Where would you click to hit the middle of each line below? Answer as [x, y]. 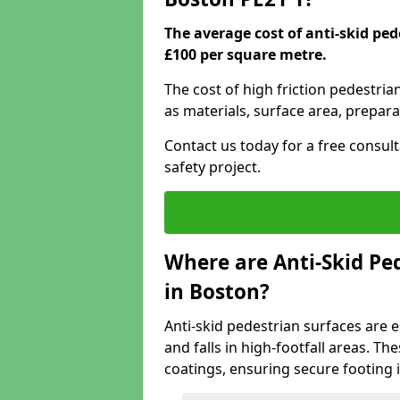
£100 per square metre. [246, 54]
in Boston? [217, 292]
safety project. [212, 167]
